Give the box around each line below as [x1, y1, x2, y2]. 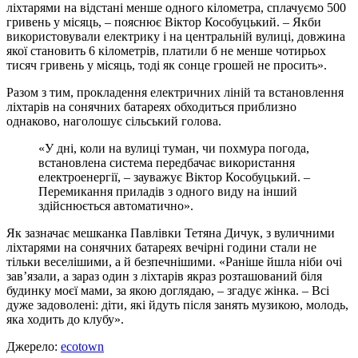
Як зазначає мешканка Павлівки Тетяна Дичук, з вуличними [6, 225, 335, 240]
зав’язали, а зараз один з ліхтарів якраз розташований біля [6, 268, 322, 283]
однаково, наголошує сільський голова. [6, 113, 221, 128]
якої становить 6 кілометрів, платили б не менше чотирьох [6, 43, 326, 58]
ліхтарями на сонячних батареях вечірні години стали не [6, 240, 316, 254]
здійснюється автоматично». [38, 198, 193, 213]
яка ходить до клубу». [6, 312, 124, 326]
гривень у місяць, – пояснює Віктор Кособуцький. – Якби [6, 14, 321, 29]
